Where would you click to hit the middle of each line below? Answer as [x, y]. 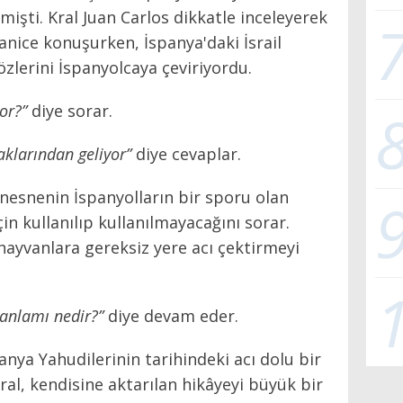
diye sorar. [70, 110]
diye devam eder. [171, 315]
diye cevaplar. [186, 153]
